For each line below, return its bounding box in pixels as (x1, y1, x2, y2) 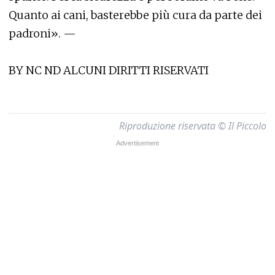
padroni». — (9, 26, 76, 41)
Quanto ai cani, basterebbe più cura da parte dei (9, 8, 262, 23)
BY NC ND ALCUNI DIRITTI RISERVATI (9, 63, 209, 78)
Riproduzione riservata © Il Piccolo (119, 119, 266, 133)
